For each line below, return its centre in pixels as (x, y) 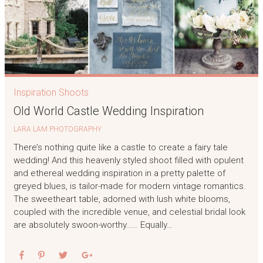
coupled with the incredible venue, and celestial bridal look (129, 212)
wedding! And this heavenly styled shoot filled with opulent (128, 160)
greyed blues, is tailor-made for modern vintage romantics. (129, 186)
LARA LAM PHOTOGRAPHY (57, 129)
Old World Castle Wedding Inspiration (108, 111)
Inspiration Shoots (51, 93)
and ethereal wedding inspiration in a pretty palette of (119, 173)
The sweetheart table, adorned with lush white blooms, (122, 199)
